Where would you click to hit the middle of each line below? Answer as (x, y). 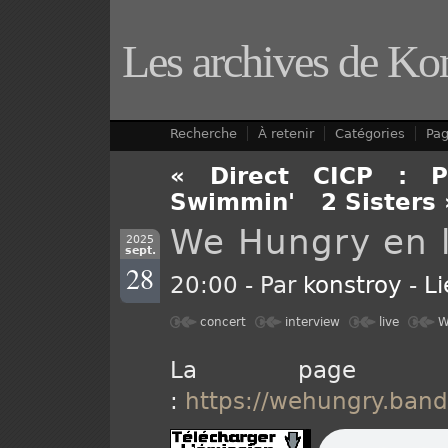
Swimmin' (232, 202)
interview (312, 322)
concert (223, 322)
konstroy (352, 285)
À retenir (286, 133)
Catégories (370, 133)
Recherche (203, 133)
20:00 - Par (236, 285)
